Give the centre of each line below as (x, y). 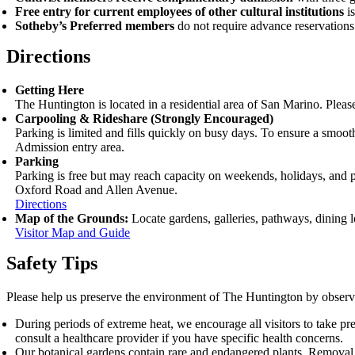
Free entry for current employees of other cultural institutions (181, 12)
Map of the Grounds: (74, 219)
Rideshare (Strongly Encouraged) (182, 119)
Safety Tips (52, 263)
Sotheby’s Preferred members (95, 26)
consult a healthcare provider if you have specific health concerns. (179, 338)
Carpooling (48, 119)
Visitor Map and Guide (73, 233)
